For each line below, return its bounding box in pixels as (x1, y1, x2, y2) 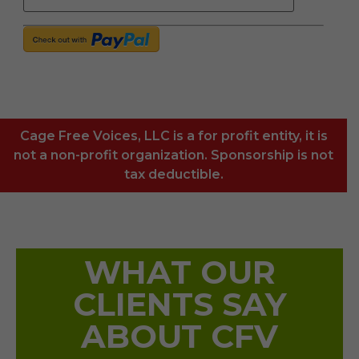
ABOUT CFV (81, 317, 278, 357)
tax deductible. (123, 167, 224, 183)
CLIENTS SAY (72, 284, 287, 325)
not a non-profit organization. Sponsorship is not (14, 147, 333, 163)
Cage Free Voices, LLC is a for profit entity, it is (19, 128, 328, 144)
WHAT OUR (83, 252, 276, 292)
